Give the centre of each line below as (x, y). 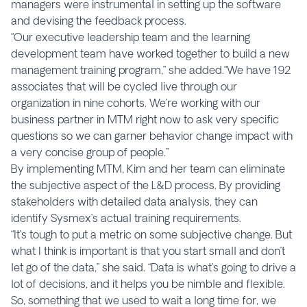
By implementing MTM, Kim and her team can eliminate (148, 168)
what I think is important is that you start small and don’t (148, 250)
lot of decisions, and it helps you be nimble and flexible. (148, 283)
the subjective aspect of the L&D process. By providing (146, 185)
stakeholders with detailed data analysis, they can (134, 201)
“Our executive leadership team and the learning (131, 37)
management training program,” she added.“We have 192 (151, 70)
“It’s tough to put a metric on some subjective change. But (151, 234)
